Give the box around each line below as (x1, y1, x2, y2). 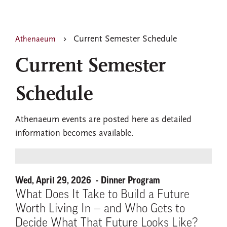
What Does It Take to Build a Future (15, 189, 190, 201)
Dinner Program (101, 176, 160, 185)
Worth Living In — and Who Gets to (15, 203, 185, 215)
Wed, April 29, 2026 (15, 176, 93, 185)
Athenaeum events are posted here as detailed (15, 115, 192, 125)
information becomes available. (15, 129, 134, 138)
